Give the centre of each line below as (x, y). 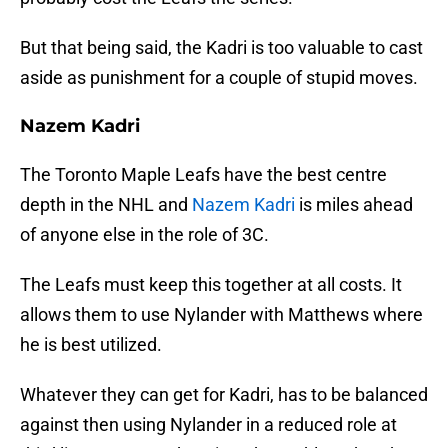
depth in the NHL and (104, 205)
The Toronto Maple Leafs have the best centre (203, 175)
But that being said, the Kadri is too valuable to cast (221, 48)
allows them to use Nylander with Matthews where (221, 315)
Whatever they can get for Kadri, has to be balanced (224, 395)
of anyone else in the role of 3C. (144, 235)
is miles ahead (354, 205)
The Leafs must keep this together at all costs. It (211, 285)
